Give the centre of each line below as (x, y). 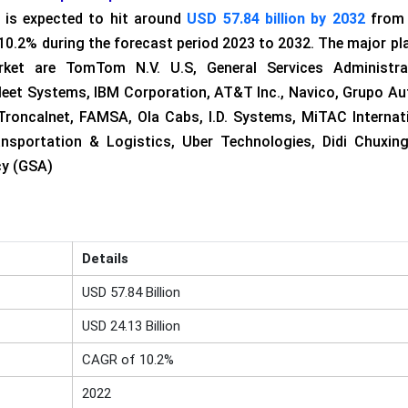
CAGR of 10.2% (127, 360)
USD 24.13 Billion (131, 326)
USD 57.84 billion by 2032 (276, 19)
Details (105, 259)
